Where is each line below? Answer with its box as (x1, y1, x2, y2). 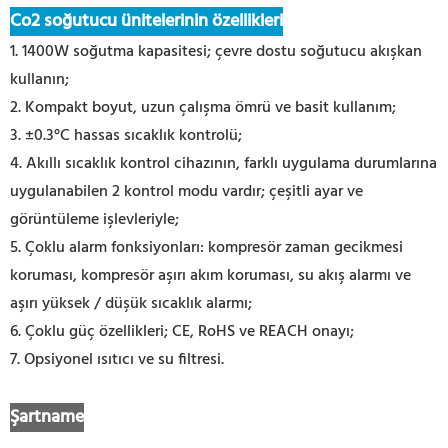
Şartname (10, 402, 84, 432)
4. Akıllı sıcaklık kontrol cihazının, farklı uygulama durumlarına (10, 150, 437, 177)
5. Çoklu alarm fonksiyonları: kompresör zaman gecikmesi (10, 234, 403, 261)
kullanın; (10, 66, 69, 93)
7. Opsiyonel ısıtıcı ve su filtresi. (10, 346, 224, 373)
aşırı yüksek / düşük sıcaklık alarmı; (10, 290, 252, 317)
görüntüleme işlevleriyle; (10, 206, 179, 233)
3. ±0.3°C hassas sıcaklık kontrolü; (10, 122, 242, 149)
